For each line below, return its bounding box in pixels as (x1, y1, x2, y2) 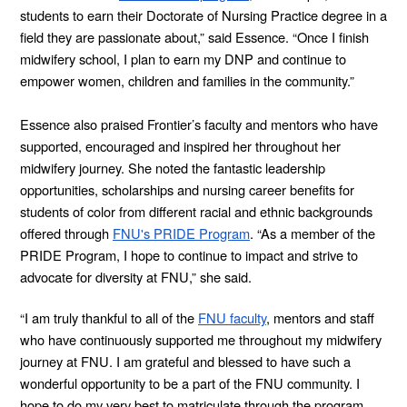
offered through (20, 223, 113, 243)
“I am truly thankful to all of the (20, 307, 198, 327)
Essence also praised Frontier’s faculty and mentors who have (20, 114, 378, 134)
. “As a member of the (250, 223, 375, 243)
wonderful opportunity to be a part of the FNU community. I (20, 372, 360, 392)
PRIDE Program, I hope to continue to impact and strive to (20, 244, 358, 264)
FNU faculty (198, 307, 266, 327)
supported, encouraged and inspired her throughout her (20, 135, 341, 155)
